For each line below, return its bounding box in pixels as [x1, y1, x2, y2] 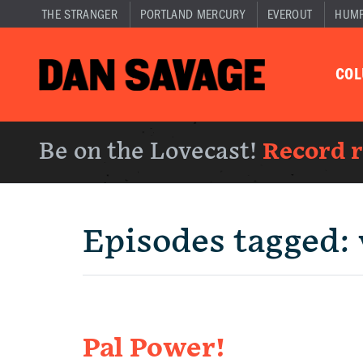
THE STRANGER [42, 7, 117, 22]
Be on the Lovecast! [39, 139, 263, 165]
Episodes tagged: [83, 223, 358, 262]
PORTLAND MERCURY [139, 7, 245, 22]
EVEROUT [267, 7, 313, 22]
